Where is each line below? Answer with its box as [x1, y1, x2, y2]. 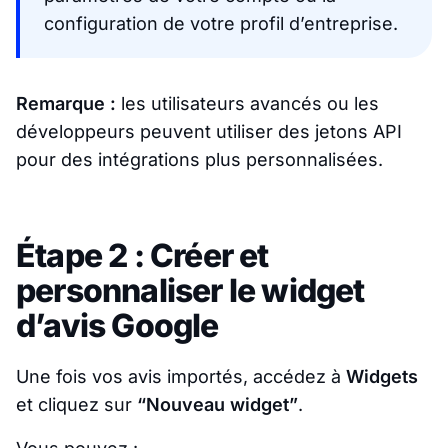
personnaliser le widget [16, 270, 365, 310]
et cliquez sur [16, 393, 137, 415]
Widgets [346, 365, 418, 387]
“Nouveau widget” [137, 393, 298, 415]
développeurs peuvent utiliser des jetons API [16, 120, 402, 142]
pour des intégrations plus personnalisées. [16, 148, 383, 170]
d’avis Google [16, 305, 219, 345]
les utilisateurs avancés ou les [116, 92, 379, 114]
